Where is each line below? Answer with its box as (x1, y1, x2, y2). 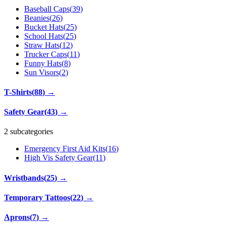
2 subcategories (4, 127, 53, 136)
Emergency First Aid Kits (24, 144, 105, 153)
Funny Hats (24, 59, 62, 68)
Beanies (24, 13, 49, 22)
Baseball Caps (24, 4, 70, 13)
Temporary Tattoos (4, 193, 70, 202)
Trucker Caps (24, 49, 67, 59)
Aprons (4, 213, 30, 222)
